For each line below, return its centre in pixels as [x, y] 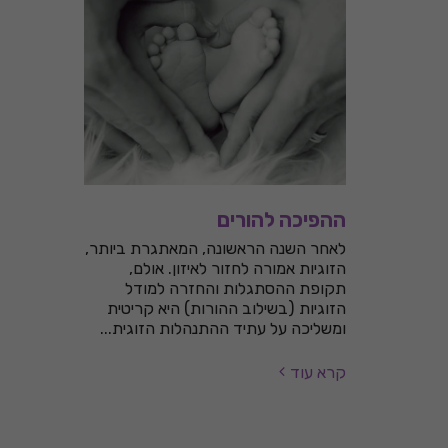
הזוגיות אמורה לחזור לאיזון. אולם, [237, 268]
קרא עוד [318, 372]
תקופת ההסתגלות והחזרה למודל [235, 288]
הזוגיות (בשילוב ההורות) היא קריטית [226, 308]
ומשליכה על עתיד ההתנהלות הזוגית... [223, 328]
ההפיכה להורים [281, 219]
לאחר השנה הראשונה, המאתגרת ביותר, [215, 248]
